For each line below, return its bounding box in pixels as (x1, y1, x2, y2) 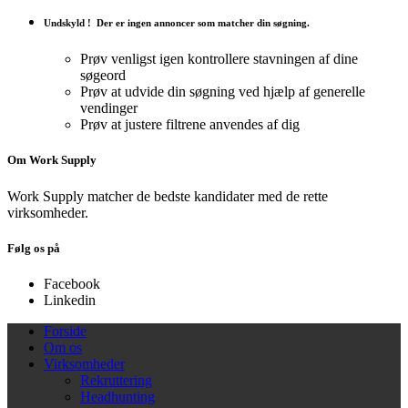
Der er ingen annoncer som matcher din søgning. (91, 17, 310, 29)
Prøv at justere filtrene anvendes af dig (80, 117, 300, 133)
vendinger (80, 100, 138, 117)
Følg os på (7, 240, 60, 255)
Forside (44, 323, 87, 339)
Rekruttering (80, 372, 152, 388)
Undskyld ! (44, 17, 91, 29)
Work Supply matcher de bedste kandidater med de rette (7, 188, 328, 204)
